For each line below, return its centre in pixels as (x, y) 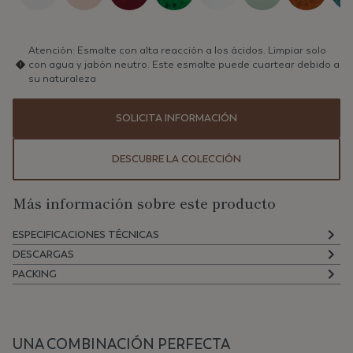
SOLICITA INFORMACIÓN (176, 118)
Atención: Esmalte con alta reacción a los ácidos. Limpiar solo (177, 50)
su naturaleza (62, 78)
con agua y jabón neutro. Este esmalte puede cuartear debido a (184, 64)
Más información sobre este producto (144, 203)
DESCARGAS (43, 254)
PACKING (35, 274)
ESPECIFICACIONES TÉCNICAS (86, 234)
